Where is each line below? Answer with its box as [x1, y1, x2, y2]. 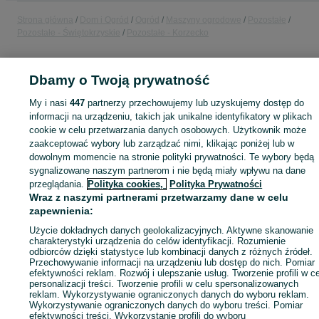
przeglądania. [29, 179, 85, 189]
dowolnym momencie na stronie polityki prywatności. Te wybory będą [29, 152, 315, 162]
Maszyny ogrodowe [166, 15, 241, 25]
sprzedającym [6, 179, 76, 192]
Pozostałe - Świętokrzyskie [17, 28, 120, 38]
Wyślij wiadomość [216, 263, 313, 275]
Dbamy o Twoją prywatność [29, 73, 211, 88]
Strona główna [17, 15, 73, 25]
